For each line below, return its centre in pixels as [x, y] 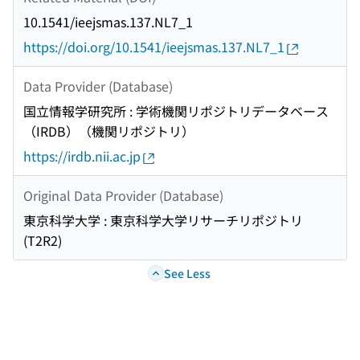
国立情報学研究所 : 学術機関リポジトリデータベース [176, 111]
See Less [187, 273]
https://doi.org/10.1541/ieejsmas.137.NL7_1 [154, 47]
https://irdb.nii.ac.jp [82, 156]
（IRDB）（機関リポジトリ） [109, 131]
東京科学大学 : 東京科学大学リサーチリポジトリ [163, 221]
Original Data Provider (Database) [123, 195]
